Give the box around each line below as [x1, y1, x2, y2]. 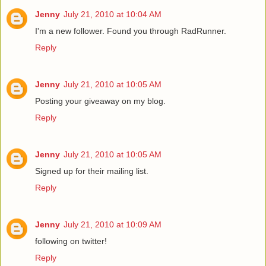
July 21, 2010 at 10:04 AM [64, 9, 161, 20]
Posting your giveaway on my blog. [35, 96, 166, 106]
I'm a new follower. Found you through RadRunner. [35, 26, 226, 36]
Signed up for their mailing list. [35, 166, 148, 176]
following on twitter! [35, 236, 107, 246]
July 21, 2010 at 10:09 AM [64, 220, 161, 230]
